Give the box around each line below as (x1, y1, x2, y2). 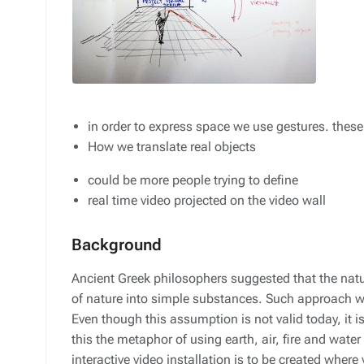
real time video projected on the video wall (88, 193, 326, 208)
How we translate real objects (88, 139, 256, 154)
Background (71, 235, 162, 254)
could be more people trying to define (88, 172, 298, 188)
